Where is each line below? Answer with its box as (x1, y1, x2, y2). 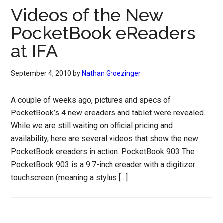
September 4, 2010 (11, 69, 72, 77)
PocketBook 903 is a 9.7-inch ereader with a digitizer (11, 160, 196, 169)
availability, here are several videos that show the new (11, 134, 199, 143)
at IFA (11, 40, 58, 61)
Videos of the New (11, 4, 164, 25)
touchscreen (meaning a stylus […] (11, 173, 128, 182)
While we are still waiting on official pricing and (11, 121, 173, 130)
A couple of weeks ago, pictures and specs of (11, 95, 171, 105)
